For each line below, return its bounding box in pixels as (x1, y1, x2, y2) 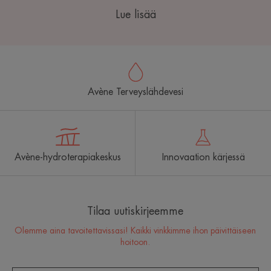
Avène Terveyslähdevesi (88, 87, 183, 97)
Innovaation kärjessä (162, 152, 245, 163)
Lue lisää (115, 9, 156, 21)
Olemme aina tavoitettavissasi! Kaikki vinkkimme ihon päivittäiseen (15, 226, 256, 235)
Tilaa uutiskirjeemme (87, 206, 184, 217)
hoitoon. (120, 238, 151, 247)
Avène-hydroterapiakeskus (14, 152, 121, 163)
